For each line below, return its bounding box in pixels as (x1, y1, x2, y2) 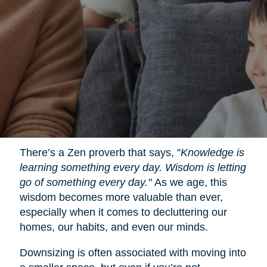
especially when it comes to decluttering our (19, 206, 227, 218)
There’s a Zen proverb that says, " (19, 146, 181, 159)
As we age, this (151, 176, 227, 188)
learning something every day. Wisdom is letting (19, 161, 246, 173)
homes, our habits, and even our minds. (19, 221, 208, 233)
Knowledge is (180, 146, 244, 159)
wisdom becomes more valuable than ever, (19, 191, 223, 203)
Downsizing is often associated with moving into (19, 246, 246, 259)
